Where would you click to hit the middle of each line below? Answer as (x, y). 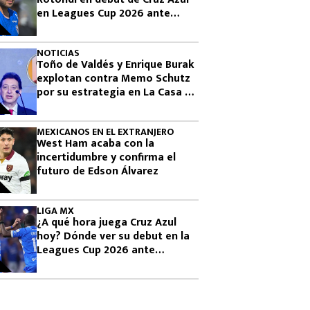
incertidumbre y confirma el (106, 157)
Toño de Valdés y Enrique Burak (116, 65)
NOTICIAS (58, 53)
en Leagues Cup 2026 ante (103, 13)
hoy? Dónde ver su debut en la (113, 236)
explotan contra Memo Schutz (113, 79)
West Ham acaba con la (95, 144)
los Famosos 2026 (83, 106)
